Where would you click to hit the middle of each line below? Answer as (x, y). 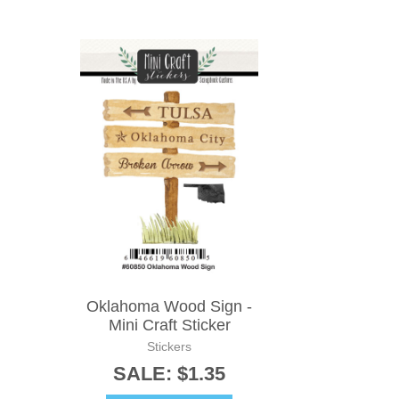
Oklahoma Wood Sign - (169, 307)
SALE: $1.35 (169, 374)
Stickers (169, 347)
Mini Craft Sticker (169, 326)
